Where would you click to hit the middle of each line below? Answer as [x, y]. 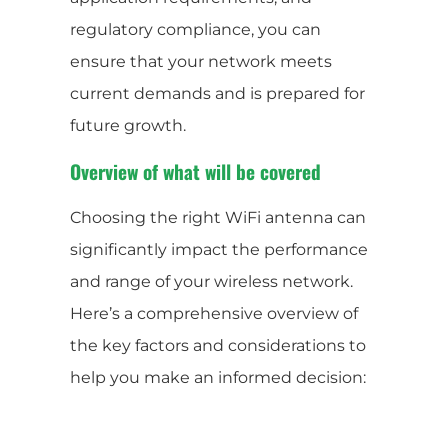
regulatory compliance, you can [195, 29]
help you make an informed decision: [218, 377]
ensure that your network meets [201, 61]
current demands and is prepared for [217, 93]
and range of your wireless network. [211, 281]
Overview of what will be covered [195, 171]
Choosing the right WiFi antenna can [218, 217]
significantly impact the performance [219, 249]
